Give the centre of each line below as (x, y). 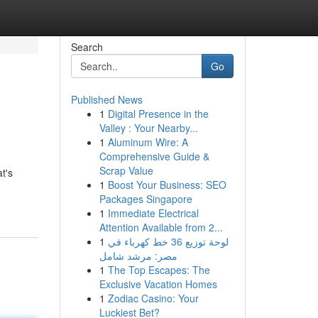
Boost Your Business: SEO (167, 185)
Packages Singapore (146, 199)
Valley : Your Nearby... (148, 128)
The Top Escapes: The (159, 270)
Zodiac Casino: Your (153, 298)
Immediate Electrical (153, 213)
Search (87, 47)
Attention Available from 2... (161, 227)
